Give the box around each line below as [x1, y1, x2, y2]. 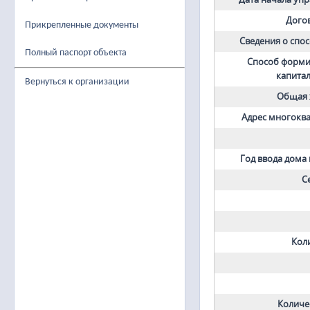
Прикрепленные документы [25, 20, 138, 30]
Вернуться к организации [25, 77, 129, 87]
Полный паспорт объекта [25, 48, 127, 58]
